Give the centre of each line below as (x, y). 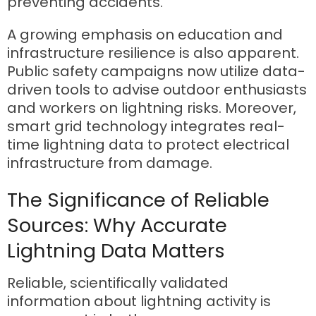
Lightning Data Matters (116, 251)
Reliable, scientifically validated (118, 283)
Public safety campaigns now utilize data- (156, 71)
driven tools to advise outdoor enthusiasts (157, 89)
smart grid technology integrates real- (146, 126)
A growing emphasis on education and (145, 34)
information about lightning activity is (139, 302)
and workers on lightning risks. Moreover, (152, 108)
